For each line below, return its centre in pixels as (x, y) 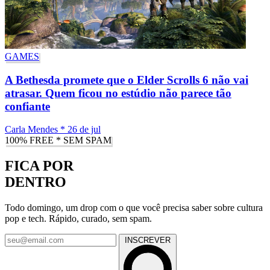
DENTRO (36, 182)
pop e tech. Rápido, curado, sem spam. (78, 219)
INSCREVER (148, 240)
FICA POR (39, 166)
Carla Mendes (31, 130)
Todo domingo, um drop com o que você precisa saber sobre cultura (134, 208)
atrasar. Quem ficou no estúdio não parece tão (118, 93)
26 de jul (84, 130)
